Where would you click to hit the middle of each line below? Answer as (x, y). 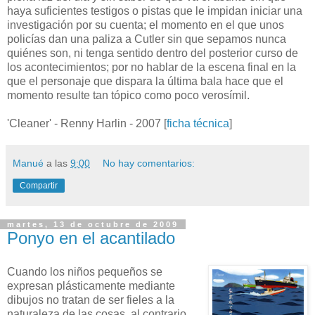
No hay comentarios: (149, 163)
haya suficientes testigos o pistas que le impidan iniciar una (155, 11)
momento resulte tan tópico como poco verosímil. (128, 96)
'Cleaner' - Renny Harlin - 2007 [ (87, 124)
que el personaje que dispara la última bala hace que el (145, 82)
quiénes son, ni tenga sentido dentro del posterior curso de (153, 53)
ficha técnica (198, 124)
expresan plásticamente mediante (91, 285)
